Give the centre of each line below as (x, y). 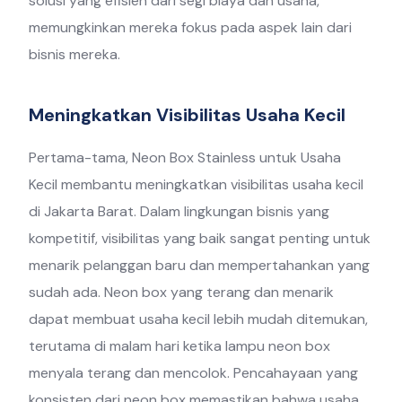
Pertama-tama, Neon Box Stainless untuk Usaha (185, 158)
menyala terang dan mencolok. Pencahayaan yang (194, 373)
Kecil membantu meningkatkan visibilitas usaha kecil (197, 185)
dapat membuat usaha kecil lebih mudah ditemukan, (199, 319)
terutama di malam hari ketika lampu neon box (180, 346)
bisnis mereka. (75, 55)
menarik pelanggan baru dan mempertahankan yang (200, 266)
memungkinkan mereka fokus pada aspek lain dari (191, 28)
